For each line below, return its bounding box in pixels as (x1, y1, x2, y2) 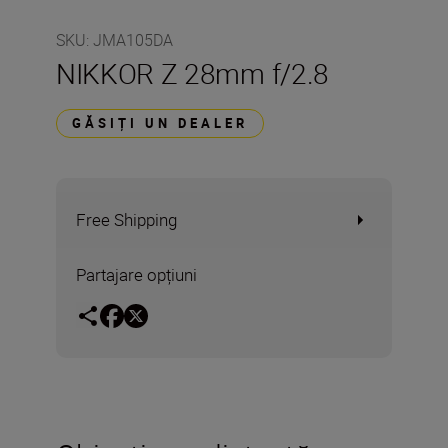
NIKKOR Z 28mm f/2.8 (56, 54, 329, 92)
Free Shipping (76, 208, 177, 231)
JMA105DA (93, 29, 173, 51)
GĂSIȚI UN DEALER (72, 114, 248, 132)
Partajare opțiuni (76, 263, 197, 286)
